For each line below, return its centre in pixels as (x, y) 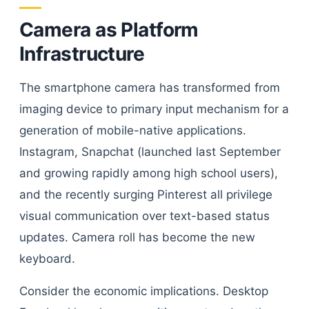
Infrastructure (82, 54)
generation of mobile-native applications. (133, 130)
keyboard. (47, 259)
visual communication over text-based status (144, 216)
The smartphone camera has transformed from (150, 88)
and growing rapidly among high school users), (149, 173)
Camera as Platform (109, 30)
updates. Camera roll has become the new (137, 237)
